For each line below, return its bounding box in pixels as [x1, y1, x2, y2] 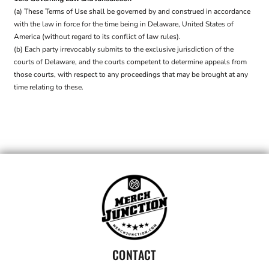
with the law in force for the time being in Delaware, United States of [14, 19, 234, 29]
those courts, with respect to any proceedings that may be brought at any [14, 70, 248, 79]
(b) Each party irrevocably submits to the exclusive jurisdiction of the [14, 44, 234, 54]
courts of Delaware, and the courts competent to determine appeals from [14, 57, 247, 67]
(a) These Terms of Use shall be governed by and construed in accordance [14, 7, 250, 16]
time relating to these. [14, 82, 83, 92]
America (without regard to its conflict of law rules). [14, 32, 181, 41]
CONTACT [112, 246, 157, 264]
